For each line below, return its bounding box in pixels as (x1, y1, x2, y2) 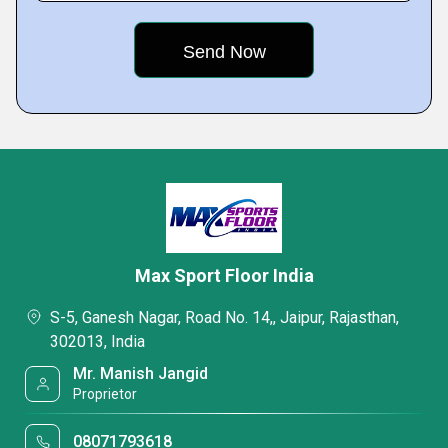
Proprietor (73, 386, 138, 402)
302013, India (50, 332, 145, 351)
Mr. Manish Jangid (73, 364, 209, 383)
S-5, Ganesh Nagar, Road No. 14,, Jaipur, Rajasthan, (50, 308, 399, 327)
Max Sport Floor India (134, 265, 314, 286)
